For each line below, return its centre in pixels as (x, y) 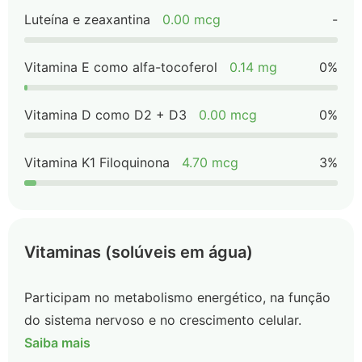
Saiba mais (57, 343)
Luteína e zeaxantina (87, 19)
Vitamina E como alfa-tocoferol (121, 67)
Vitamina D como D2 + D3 (105, 115)
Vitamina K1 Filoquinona (97, 162)
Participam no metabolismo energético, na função (177, 297)
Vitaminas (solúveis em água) (139, 252)
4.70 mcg (210, 162)
